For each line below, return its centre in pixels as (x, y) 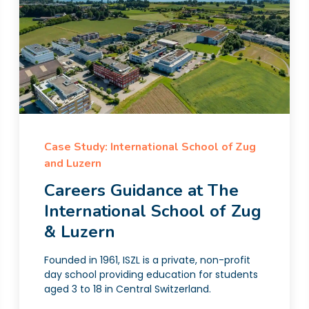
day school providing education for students (151, 275)
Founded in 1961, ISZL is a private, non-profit (147, 260)
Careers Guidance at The (141, 190)
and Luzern (73, 163)
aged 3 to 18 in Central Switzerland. (128, 289)
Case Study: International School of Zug (150, 147)
